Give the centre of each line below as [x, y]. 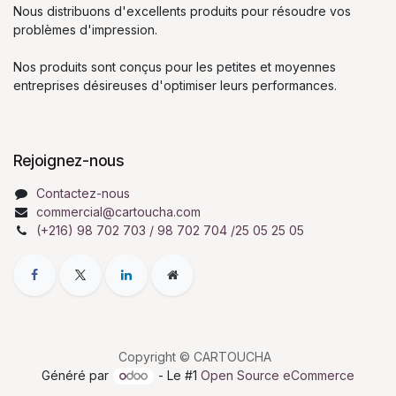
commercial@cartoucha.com [118, 212]
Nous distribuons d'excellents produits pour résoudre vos [182, 11]
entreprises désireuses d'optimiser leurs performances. [175, 85]
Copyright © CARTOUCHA [194, 356]
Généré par [76, 375]
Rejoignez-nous [69, 160]
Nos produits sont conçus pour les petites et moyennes [175, 67]
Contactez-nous [83, 193]
